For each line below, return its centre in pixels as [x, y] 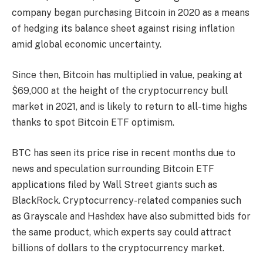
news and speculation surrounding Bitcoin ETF [113, 168]
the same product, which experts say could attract [122, 232]
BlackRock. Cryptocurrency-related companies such [127, 200]
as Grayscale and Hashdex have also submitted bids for [131, 216]
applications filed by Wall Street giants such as [114, 184]
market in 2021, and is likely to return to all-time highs [129, 106]
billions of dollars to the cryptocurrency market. [118, 248]
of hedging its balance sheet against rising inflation [123, 29]
